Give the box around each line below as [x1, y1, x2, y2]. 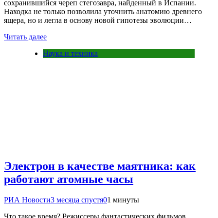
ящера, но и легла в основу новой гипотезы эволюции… [4, 16, 192, 25]
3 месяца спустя [51, 195, 103, 204]
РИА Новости [4, 195, 51, 204]
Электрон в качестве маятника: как [4, 160, 196, 173]
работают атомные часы [4, 173, 133, 186]
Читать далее [4, 33, 47, 41]
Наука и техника [43, 49, 98, 58]
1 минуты [107, 195, 139, 204]
